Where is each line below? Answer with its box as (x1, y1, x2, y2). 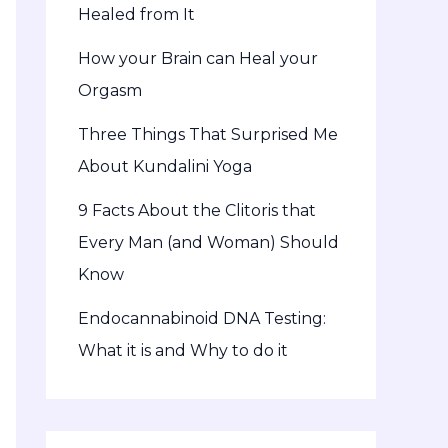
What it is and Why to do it (78, 341, 288, 361)
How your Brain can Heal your (78, 49, 318, 69)
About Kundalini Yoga (78, 157, 252, 177)
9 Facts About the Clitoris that (78, 201, 316, 221)
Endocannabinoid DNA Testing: (78, 309, 326, 329)
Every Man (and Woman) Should (78, 233, 339, 253)
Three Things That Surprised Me (78, 125, 338, 145)
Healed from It (78, 5, 195, 25)
